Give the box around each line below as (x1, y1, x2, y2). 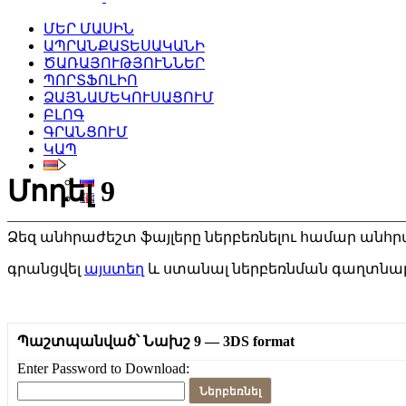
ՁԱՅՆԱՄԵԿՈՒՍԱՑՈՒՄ (43, 90, 214, 105)
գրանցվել (7, 260, 84, 276)
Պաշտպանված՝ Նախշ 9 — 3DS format (17, 333, 295, 349)
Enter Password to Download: (17, 360, 189, 376)
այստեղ (84, 260, 144, 276)
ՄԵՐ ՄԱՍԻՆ (43, 21, 134, 36)
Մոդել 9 (7, 175, 115, 208)
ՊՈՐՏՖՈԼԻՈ (43, 72, 138, 88)
